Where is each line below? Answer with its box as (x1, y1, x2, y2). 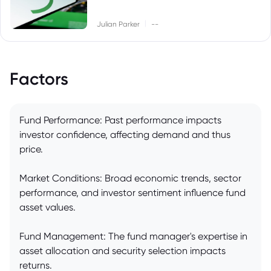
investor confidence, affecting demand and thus (19, 129, 230, 141)
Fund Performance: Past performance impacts (19, 114, 221, 126)
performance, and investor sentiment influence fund (19, 187, 246, 199)
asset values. (19, 201, 76, 214)
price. (19, 143, 43, 155)
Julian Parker (97, 19, 140, 29)
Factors (10, 68, 68, 90)
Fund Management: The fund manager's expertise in (19, 230, 247, 243)
